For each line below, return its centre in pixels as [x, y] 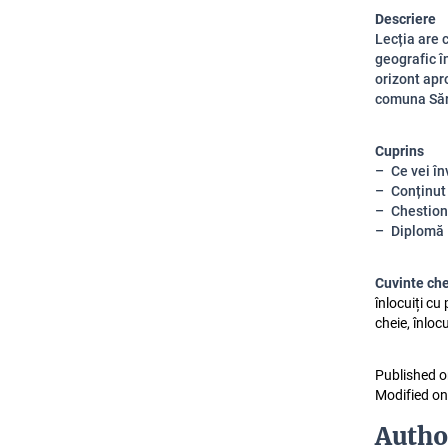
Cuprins [399, 151]
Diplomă [417, 231]
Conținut [418, 191]
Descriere [405, 19]
